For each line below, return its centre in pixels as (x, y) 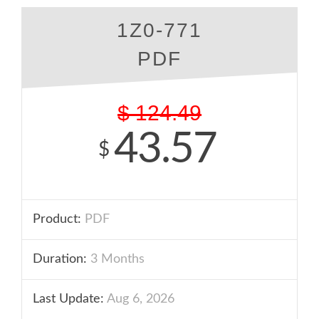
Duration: (60, 259)
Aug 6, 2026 (139, 299)
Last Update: (68, 299)
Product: (57, 219)
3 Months (116, 259)
